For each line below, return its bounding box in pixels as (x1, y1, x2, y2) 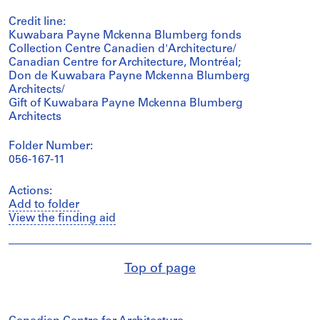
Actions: (9, 186, 52, 197)
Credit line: (9, 16, 66, 28)
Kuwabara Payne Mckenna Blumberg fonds (9, 30, 241, 41)
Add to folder (9, 199, 79, 211)
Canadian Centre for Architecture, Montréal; (9, 57, 241, 69)
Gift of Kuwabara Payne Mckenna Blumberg (9, 98, 243, 109)
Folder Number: (9, 141, 93, 152)
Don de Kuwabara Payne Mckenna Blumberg (9, 71, 250, 82)
